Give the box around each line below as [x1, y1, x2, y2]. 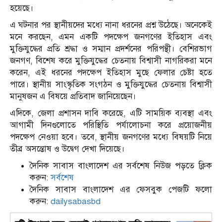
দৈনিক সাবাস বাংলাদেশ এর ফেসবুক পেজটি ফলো [30, 184, 212, 195]
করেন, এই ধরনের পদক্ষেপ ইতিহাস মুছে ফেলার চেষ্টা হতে [10, 67, 212, 78]
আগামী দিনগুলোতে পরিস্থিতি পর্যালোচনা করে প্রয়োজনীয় [10, 120, 212, 131]
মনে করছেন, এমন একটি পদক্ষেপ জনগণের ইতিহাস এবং [10, 32, 212, 43]
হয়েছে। [10, 3, 34, 14]
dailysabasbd [51, 196, 101, 207]
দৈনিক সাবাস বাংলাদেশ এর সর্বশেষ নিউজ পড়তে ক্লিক [30, 161, 212, 171]
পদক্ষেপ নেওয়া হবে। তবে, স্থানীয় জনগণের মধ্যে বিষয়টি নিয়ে [10, 132, 212, 143]
